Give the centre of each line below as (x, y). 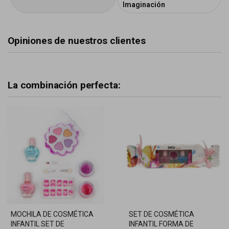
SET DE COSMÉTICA (162, 214)
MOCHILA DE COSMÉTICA (52, 214)
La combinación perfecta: (64, 85)
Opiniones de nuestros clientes (77, 41)
